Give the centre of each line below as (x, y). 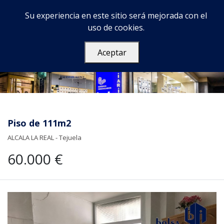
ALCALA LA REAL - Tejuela (44, 137)
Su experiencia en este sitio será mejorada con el (116, 15)
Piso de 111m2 (39, 123)
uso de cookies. (116, 27)
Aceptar (112, 52)
